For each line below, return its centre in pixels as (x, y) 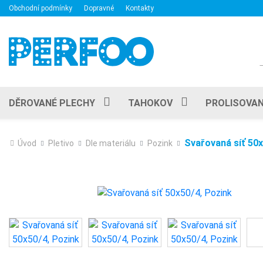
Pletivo (61, 143)
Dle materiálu (111, 143)
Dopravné (99, 8)
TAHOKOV (150, 103)
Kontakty (140, 8)
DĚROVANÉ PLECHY (52, 103)
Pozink (160, 143)
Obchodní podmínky (41, 8)
